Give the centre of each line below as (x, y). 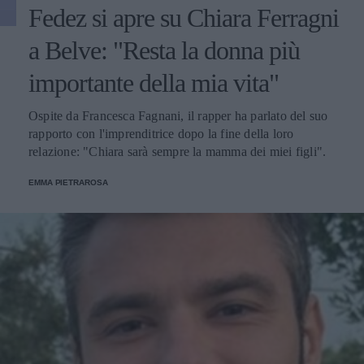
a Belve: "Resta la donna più (164, 50)
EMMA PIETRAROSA (68, 182)
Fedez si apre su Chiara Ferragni (184, 17)
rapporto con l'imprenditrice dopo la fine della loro (161, 133)
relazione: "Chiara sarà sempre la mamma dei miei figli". (178, 151)
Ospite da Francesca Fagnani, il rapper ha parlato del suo (178, 115)
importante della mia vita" (154, 82)
